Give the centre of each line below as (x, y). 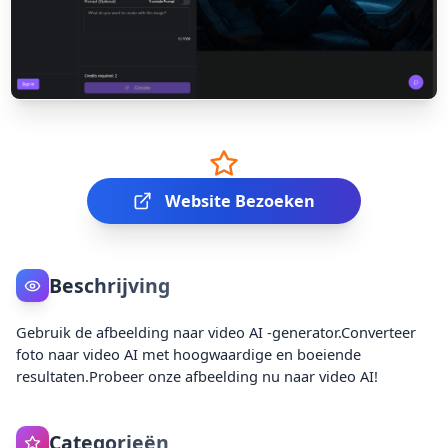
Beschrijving (109, 285)
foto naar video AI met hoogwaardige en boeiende (189, 354)
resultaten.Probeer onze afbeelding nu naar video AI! (197, 376)
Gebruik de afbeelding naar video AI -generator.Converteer (216, 332)
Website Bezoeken (240, 201)
